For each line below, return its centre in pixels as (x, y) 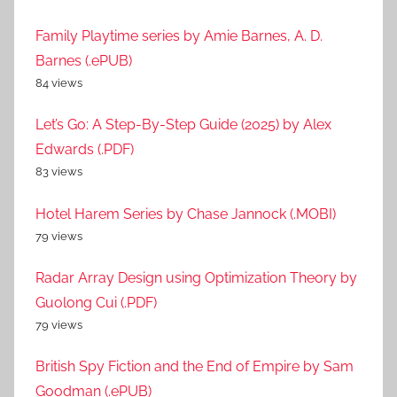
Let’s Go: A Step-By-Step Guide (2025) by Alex (183, 125)
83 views (59, 172)
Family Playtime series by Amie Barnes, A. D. (179, 35)
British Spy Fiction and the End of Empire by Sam (195, 367)
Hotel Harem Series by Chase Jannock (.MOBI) (186, 214)
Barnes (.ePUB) (84, 60)
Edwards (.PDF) (85, 150)
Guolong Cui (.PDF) (96, 302)
